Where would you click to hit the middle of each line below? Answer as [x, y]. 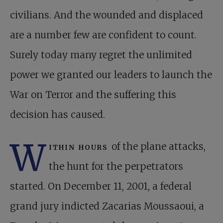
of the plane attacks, [159, 147]
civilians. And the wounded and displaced [107, 15]
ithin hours [80, 147]
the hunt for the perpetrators [116, 167]
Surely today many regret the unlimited [101, 55]
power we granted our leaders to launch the [111, 75]
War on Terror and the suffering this [93, 95]
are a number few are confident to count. [103, 35]
